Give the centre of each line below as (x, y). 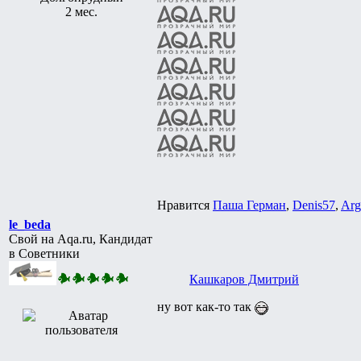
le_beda (30, 224)
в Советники (44, 253)
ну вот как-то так (206, 306)
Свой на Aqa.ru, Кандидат (81, 239)
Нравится (185, 205)
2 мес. (81, 11)
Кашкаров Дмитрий (244, 279)
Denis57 (314, 205)
